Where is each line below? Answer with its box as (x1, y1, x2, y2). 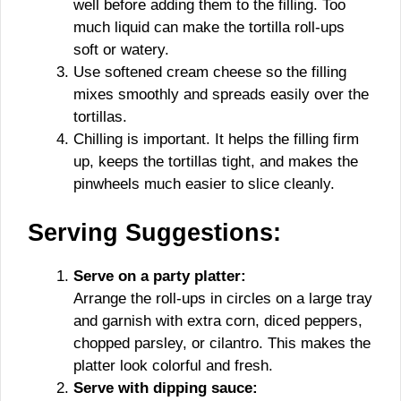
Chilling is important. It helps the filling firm (73, 131, 359, 148)
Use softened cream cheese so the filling (73, 64, 346, 81)
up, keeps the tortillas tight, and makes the (73, 153, 358, 170)
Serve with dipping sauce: (73, 379, 258, 397)
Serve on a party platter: (73, 267, 246, 285)
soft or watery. (73, 41, 169, 58)
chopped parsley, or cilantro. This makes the (73, 334, 371, 352)
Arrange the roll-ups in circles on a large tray (73, 289, 372, 307)
